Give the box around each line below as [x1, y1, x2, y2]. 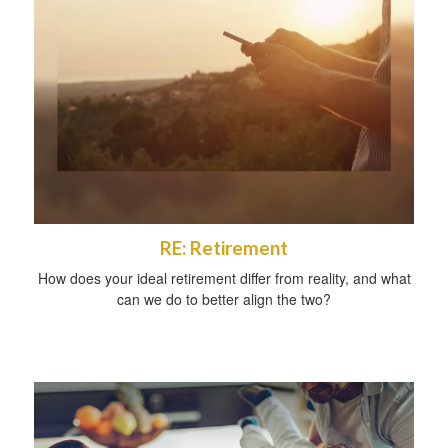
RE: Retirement [160, 237, 288, 260]
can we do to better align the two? [117, 289, 331, 310]
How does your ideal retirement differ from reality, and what [37, 268, 411, 289]
